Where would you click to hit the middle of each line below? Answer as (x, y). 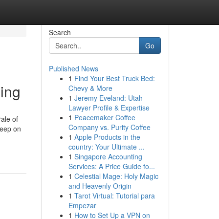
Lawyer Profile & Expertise (109, 108)
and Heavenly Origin (100, 186)
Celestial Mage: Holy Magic (116, 176)
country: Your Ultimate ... (106, 147)
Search (60, 32)
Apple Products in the (107, 137)
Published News (73, 68)
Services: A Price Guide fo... (111, 166)
